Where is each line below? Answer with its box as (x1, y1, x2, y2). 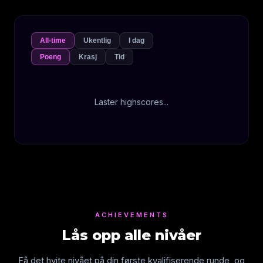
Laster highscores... (95, 97, 168, 107)
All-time (40, 36, 66, 45)
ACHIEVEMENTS (95, 211, 168, 219)
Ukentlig (83, 36, 111, 45)
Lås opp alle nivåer (62, 227, 201, 244)
